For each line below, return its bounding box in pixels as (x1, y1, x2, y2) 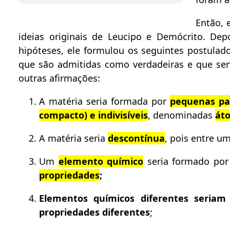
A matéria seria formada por (39, 95, 170, 107)
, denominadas (148, 109, 215, 121)
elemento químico (58, 155, 144, 167)
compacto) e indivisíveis (39, 109, 148, 121)
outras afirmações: (18, 72, 100, 84)
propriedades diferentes (39, 206, 150, 218)
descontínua (108, 132, 165, 144)
